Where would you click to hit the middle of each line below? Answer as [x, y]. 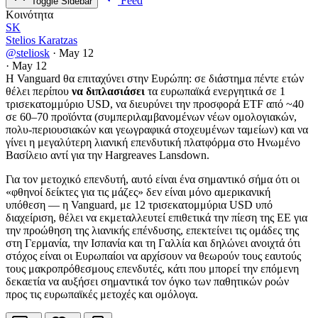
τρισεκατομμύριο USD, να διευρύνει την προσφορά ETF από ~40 [155, 104]
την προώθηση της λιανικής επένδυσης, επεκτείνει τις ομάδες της [152, 231]
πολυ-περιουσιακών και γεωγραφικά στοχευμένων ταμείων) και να [157, 130]
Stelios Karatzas [42, 40]
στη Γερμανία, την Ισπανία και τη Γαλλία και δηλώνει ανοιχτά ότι [153, 243]
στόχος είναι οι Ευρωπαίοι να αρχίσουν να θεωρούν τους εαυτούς [153, 256]
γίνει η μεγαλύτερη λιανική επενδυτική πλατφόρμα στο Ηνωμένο [153, 143]
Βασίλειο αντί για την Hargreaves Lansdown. [108, 155]
